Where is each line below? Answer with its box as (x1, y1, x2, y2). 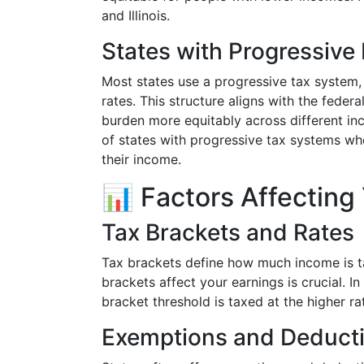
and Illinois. (102, 7, 170, 24)
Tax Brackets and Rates (102, 219, 354, 246)
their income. (102, 151, 181, 167)
